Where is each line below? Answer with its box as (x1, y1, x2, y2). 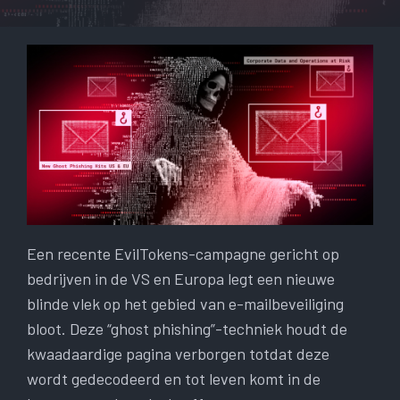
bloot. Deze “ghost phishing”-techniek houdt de (27, 319, 347, 339)
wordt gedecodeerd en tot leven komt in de (27, 369, 321, 389)
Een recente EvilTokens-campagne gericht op (27, 244, 339, 264)
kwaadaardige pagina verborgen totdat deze (27, 344, 329, 364)
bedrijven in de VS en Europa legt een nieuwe (27, 269, 335, 289)
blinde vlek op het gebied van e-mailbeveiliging (27, 294, 344, 314)
